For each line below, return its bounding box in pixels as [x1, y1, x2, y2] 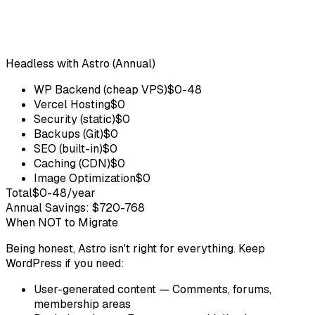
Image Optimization [34, 170, 136, 186]
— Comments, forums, [156, 281, 271, 297]
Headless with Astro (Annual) [6, 56, 155, 71]
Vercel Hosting [34, 96, 110, 112]
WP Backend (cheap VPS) [34, 82, 167, 97]
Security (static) [34, 111, 115, 127]
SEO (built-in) [34, 141, 103, 156]
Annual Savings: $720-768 [6, 200, 145, 215]
